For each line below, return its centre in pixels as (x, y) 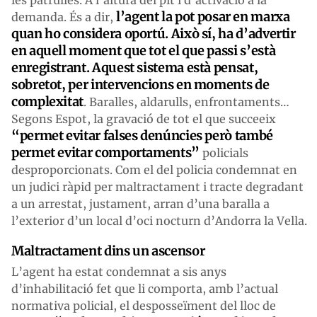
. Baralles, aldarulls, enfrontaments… (187, 102)
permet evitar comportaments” (105, 152)
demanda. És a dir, (64, 17)
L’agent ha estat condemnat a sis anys (119, 271)
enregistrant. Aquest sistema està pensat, (135, 67)
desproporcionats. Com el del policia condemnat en (154, 169)
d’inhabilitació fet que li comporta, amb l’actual (145, 288)
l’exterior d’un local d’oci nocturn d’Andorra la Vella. (159, 220)
